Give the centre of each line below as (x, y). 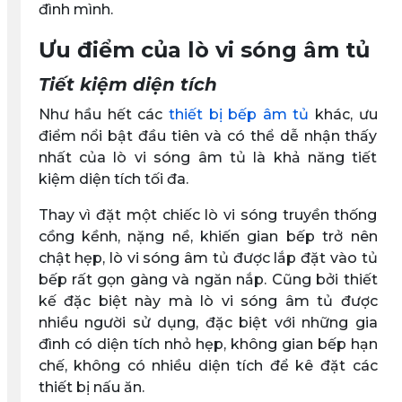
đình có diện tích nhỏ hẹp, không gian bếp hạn (208, 344)
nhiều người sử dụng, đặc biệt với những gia (208, 322)
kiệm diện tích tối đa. (113, 179)
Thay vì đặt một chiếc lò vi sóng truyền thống (208, 214)
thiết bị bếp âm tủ (239, 114)
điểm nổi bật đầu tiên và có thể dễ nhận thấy (208, 135)
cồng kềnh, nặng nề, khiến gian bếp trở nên (208, 236)
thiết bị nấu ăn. (91, 387)
